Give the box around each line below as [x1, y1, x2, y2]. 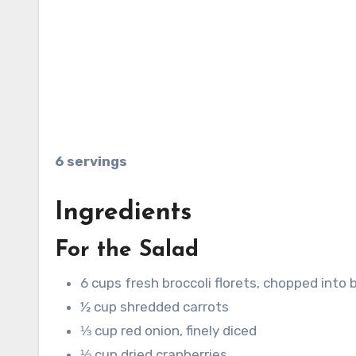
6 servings [55, 153, 127, 170]
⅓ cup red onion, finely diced [80, 323, 257, 339]
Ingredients [55, 200, 192, 226]
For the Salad [55, 239, 199, 262]
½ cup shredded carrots [80, 299, 229, 315]
